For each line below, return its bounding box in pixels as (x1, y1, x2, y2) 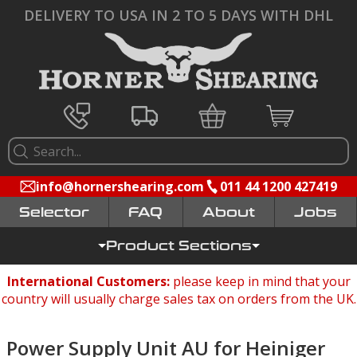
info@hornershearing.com (36, 178, 204, 196)
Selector (19, 205, 90, 221)
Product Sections (105, 238, 252, 254)
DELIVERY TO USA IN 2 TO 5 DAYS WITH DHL (24, 6, 333, 25)
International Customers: (6, 273, 173, 291)
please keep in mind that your (172, 273, 351, 291)
